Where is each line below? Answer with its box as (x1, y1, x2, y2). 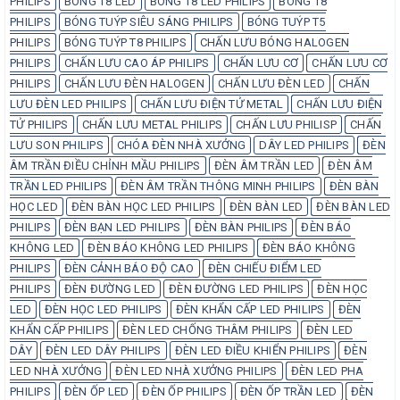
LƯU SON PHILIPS (10, 137, 104, 152)
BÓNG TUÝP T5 (246, 14, 326, 29)
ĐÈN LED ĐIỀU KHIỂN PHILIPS (174, 343, 330, 357)
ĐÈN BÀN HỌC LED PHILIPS (71, 199, 216, 213)
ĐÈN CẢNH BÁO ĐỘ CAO (63, 261, 195, 275)
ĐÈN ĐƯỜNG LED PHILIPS (169, 281, 304, 296)
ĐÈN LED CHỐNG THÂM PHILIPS (122, 322, 293, 337)
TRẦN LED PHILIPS (10, 179, 107, 193)
